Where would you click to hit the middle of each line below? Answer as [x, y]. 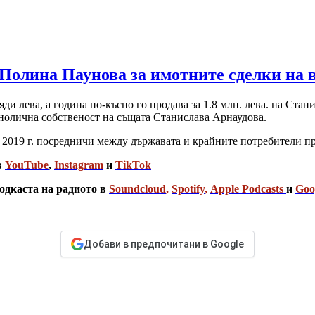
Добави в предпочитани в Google [164, 244]
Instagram [79, 165]
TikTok [133, 165]
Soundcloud [137, 189]
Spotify [188, 189]
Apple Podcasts [247, 189]
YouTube [27, 165]
